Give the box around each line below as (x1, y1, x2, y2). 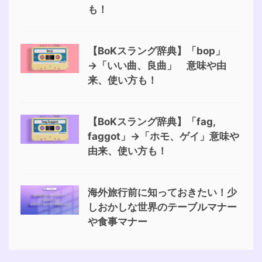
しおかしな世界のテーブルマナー (88, 201, 237, 213)
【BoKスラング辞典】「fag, (88, 116, 215, 128)
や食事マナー (88, 216, 147, 228)
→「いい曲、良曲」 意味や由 (88, 60, 226, 72)
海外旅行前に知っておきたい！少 (88, 187, 237, 199)
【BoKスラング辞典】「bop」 (88, 45, 225, 57)
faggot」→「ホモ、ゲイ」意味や (88, 130, 239, 143)
